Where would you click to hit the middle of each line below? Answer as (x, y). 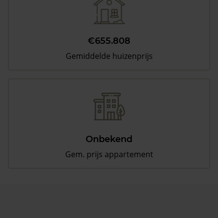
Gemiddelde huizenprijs (109, 56)
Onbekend (109, 139)
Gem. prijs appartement (109, 154)
